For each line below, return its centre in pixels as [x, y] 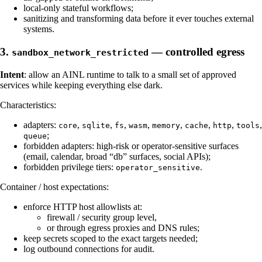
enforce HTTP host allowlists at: [83, 206]
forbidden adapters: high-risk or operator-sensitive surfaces [131, 146]
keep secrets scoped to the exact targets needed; [111, 238]
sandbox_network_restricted [80, 52]
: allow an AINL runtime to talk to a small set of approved [130, 74]
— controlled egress [196, 51]
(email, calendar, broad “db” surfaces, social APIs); [117, 156]
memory [166, 125]
